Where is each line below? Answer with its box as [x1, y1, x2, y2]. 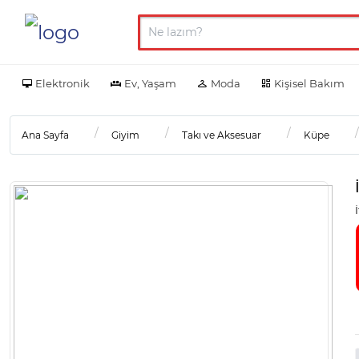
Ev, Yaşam [123, 76, 176, 90]
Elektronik [35, 76, 90, 90]
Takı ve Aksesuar [182, 128, 261, 141]
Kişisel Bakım [274, 76, 345, 90]
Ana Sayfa [22, 128, 69, 141]
